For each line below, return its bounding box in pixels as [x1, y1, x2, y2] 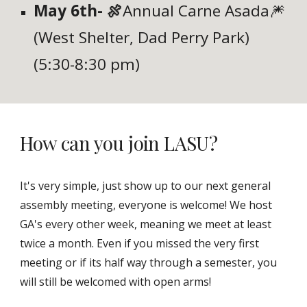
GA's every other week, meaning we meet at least [20, 217, 272, 232]
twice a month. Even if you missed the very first [20, 236, 260, 251]
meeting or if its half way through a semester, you [20, 255, 278, 270]
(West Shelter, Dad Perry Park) [34, 27, 250, 49]
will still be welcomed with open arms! [20, 274, 212, 289]
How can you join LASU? [20, 130, 222, 156]
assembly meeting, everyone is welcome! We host [20, 197, 273, 212]
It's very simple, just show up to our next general [20, 178, 271, 193]
